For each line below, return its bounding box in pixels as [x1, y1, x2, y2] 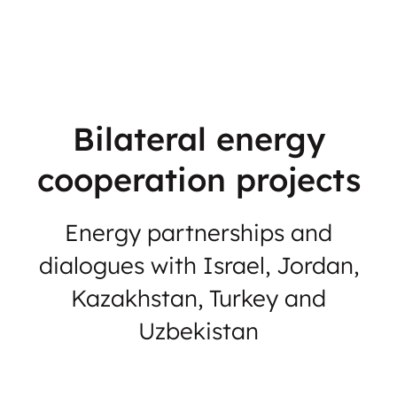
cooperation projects [36, 160, 361, 200]
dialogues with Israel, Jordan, [38, 251, 359, 281]
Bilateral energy [72, 119, 325, 160]
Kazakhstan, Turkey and [71, 284, 326, 314]
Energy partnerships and [65, 218, 332, 248]
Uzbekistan [138, 316, 259, 346]
